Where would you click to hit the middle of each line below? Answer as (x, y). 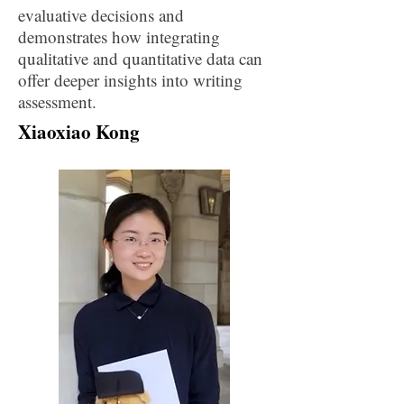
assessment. (57, 101)
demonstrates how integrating (119, 37)
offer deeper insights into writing (130, 80)
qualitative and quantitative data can (140, 58)
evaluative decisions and (101, 15)
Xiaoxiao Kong (79, 132)
